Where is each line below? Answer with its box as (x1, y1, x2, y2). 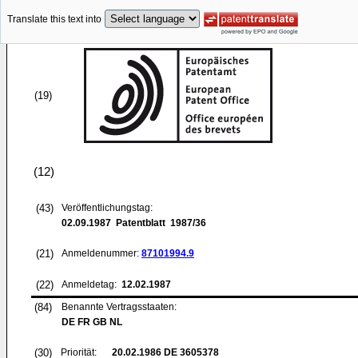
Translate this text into (7, 14, 101, 26)
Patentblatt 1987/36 (111, 217, 206, 229)
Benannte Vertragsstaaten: (62, 301, 177, 312)
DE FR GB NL (62, 316, 122, 328)
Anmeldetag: (62, 279, 119, 290)
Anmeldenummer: (62, 248, 141, 259)
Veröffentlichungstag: (62, 202, 153, 213)
